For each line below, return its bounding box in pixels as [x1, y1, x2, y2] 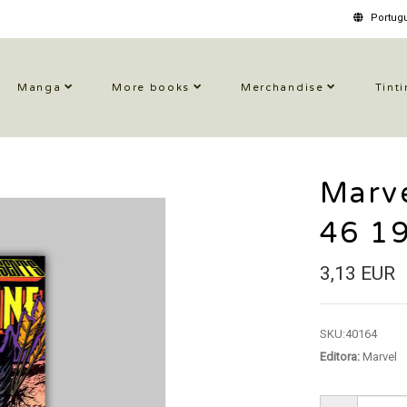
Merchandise [241, 82, 324, 94]
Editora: [319, 350, 360, 363]
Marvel [359, 350, 397, 363]
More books [112, 82, 191, 94]
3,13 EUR [319, 263, 395, 284]
